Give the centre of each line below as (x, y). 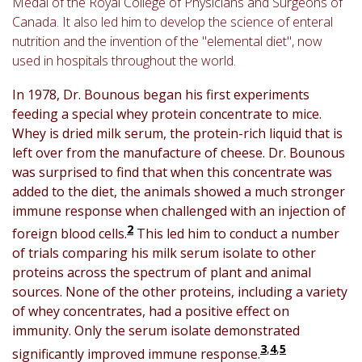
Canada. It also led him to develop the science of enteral (173, 21)
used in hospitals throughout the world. (124, 60)
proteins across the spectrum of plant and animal (162, 273)
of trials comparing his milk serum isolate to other (164, 253)
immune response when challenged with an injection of (179, 210)
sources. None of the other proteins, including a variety (180, 292)
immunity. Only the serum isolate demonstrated (156, 331)
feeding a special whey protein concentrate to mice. (167, 114)
